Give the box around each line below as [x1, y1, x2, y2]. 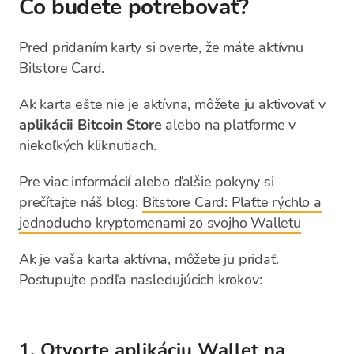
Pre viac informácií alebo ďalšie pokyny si [19, 172, 274, 191]
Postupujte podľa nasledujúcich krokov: [19, 270, 262, 289]
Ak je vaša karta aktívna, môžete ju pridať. [19, 250, 279, 269]
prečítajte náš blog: [19, 193, 142, 212]
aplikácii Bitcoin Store [19, 115, 162, 134]
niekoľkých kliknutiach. [19, 136, 156, 155]
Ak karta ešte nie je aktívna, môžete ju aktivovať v [19, 95, 326, 114]
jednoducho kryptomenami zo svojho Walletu [19, 213, 301, 232]
